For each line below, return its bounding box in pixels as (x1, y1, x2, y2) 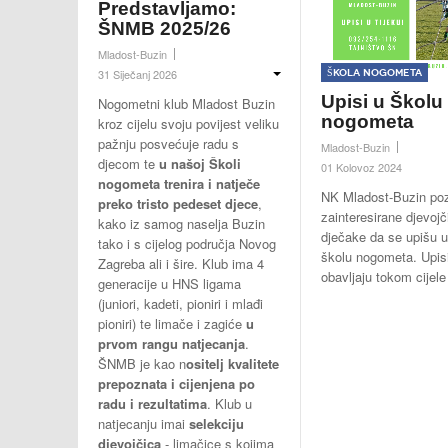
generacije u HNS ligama (98, 274, 241, 294)
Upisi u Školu (320, 90, 443, 112)
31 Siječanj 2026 (98, 66, 177, 83)
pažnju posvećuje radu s (98, 134, 239, 154)
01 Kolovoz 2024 (320, 158, 402, 175)
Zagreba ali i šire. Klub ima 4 (98, 254, 264, 274)
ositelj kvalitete (186, 354, 279, 374)
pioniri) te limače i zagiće (98, 314, 242, 334)
